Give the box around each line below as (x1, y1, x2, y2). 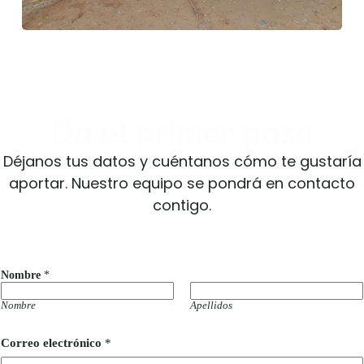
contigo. (153, 195, 211, 216)
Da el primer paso (51, 111, 313, 151)
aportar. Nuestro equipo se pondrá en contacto (9, 173, 355, 194)
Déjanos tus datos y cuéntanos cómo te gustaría (2, 151, 362, 172)
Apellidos (190, 300, 232, 312)
